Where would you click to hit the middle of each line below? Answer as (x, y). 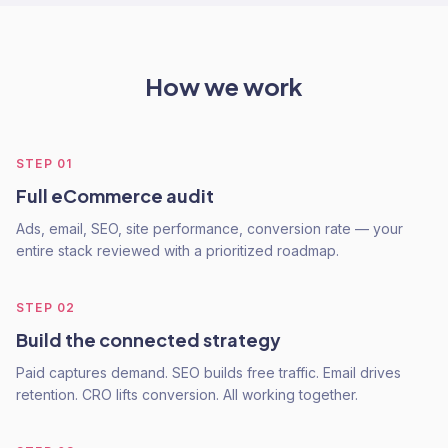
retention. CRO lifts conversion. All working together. (187, 394)
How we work (224, 86)
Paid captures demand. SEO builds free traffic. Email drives (208, 372)
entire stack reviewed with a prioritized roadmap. (177, 250)
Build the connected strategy (148, 339)
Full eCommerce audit (115, 195)
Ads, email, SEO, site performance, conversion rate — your (209, 228)
